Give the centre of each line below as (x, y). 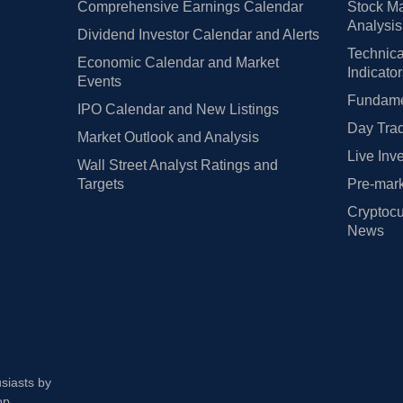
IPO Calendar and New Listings (178, 110)
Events (99, 82)
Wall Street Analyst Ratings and (177, 166)
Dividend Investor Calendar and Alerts (198, 35)
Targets (100, 184)
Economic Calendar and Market (178, 63)
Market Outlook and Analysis (168, 138)
